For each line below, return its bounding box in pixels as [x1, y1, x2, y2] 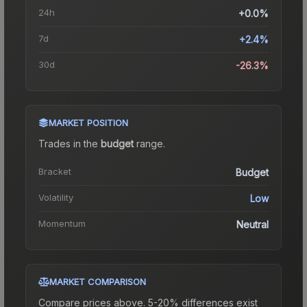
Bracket [38, 165, 71, 177]
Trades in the [38, 137, 101, 149]
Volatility [38, 191, 73, 203]
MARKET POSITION [49, 116, 128, 128]
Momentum [38, 217, 86, 229]
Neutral [236, 218, 269, 230]
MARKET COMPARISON [49, 275, 146, 287]
